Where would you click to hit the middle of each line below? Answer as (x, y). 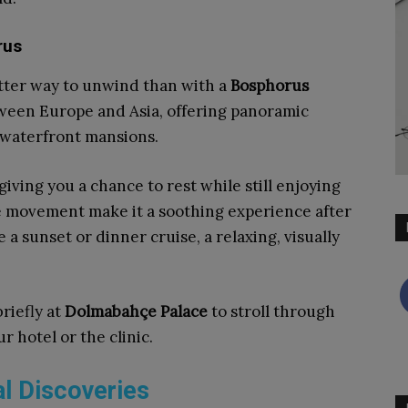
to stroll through (271, 311)
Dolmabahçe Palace (136, 311)
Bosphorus (270, 86)
